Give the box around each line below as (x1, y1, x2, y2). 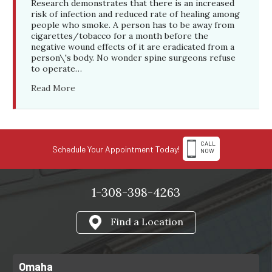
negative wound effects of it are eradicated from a (31, 41, 235, 53)
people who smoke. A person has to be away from (31, 19, 235, 31)
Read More (31, 83, 76, 94)
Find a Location (110, 215, 183, 228)
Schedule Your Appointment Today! (52, 143, 180, 154)
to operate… (31, 63, 83, 75)
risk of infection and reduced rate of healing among (31, 8, 240, 20)
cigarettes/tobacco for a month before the (31, 30, 209, 42)
